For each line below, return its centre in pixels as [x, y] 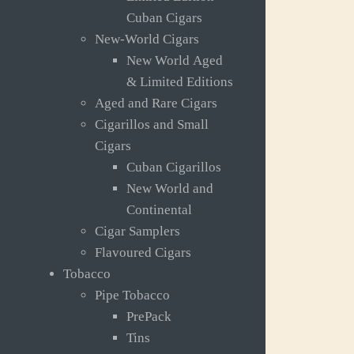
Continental [159, 210]
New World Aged [175, 61]
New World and [170, 189]
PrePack [149, 317]
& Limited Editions [180, 82]
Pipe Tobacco [132, 296]
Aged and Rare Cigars [156, 104]
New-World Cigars [147, 40]
